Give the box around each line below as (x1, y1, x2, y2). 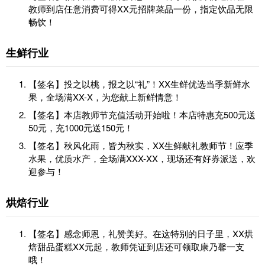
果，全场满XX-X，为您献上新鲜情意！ (28, 91, 182, 104)
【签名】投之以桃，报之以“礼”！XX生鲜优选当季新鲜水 (28, 77, 250, 91)
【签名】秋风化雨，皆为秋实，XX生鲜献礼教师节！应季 (28, 139, 253, 152)
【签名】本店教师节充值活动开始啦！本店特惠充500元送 (28, 108, 256, 121)
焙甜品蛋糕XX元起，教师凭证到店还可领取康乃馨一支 (28, 240, 244, 253)
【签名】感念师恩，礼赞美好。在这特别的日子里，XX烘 (28, 227, 253, 240)
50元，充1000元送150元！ (28, 121, 133, 134)
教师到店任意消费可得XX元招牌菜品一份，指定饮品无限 (28, 2, 253, 15)
